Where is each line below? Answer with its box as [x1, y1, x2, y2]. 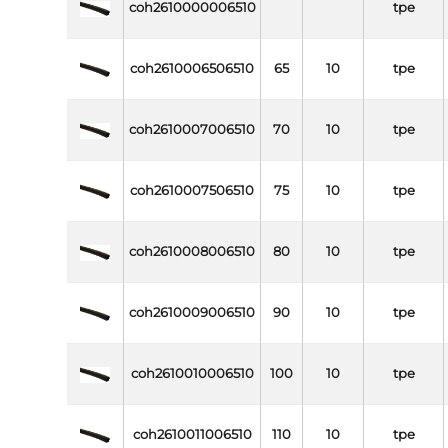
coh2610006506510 [130, 61, 255, 77]
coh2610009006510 [129, 305, 256, 321]
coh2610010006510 [130, 366, 254, 382]
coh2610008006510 [129, 244, 256, 260]
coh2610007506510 [130, 183, 255, 199]
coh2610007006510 [129, 122, 256, 138]
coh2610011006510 [132, 427, 252, 443]
